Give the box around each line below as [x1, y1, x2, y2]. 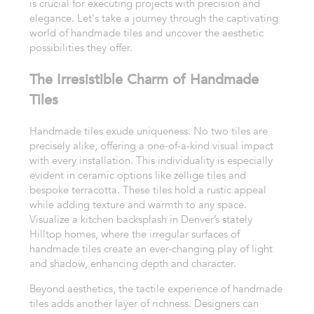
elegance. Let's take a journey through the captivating [29, 11, 278, 26]
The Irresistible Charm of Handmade [29, 70, 259, 89]
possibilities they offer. [29, 41, 132, 55]
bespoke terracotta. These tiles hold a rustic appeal [29, 183, 266, 198]
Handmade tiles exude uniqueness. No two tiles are [29, 124, 268, 139]
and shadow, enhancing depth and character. [29, 257, 236, 271]
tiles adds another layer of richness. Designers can [29, 296, 259, 310]
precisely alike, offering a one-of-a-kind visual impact [29, 139, 273, 153]
